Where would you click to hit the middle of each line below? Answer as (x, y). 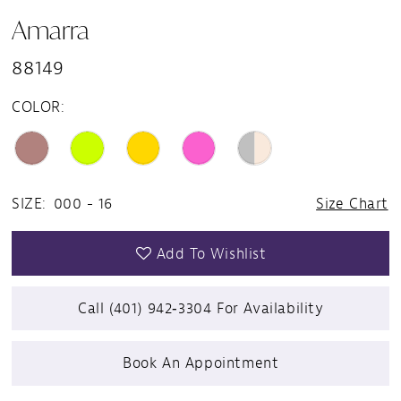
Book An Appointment (201, 363)
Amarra (51, 29)
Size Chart (352, 204)
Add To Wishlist (211, 253)
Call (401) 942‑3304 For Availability (201, 309)
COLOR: (38, 107)
